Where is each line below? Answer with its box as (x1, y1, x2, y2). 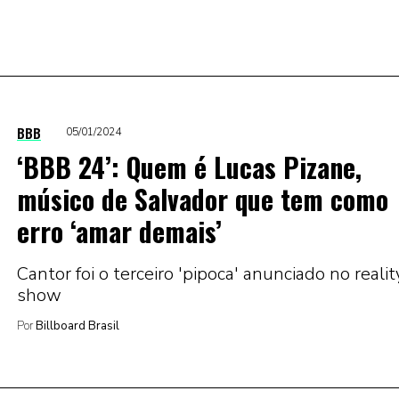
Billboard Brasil (33, 317, 119, 334)
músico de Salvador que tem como (17, 178, 388, 219)
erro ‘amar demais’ (17, 210, 222, 251)
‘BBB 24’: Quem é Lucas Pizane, (17, 146, 362, 187)
